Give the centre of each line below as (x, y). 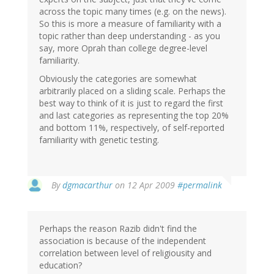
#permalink (200, 185)
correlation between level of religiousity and (125, 253)
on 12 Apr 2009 (145, 185)
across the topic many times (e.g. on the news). (133, 12)
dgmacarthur (87, 185)
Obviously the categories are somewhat (118, 79)
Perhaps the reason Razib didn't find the (118, 229)
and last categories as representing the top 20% (134, 116)
